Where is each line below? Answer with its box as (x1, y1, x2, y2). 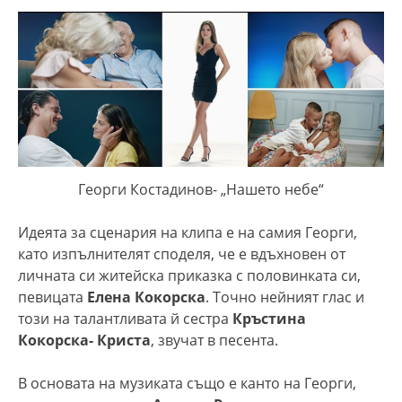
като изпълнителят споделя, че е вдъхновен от (18, 244, 345, 265)
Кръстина (232, 309, 306, 329)
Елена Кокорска (87, 287, 205, 308)
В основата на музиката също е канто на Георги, (18, 373, 356, 394)
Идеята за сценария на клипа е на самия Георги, (18, 223, 357, 243)
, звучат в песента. (151, 330, 278, 351)
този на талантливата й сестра (18, 309, 232, 329)
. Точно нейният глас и (205, 287, 364, 308)
